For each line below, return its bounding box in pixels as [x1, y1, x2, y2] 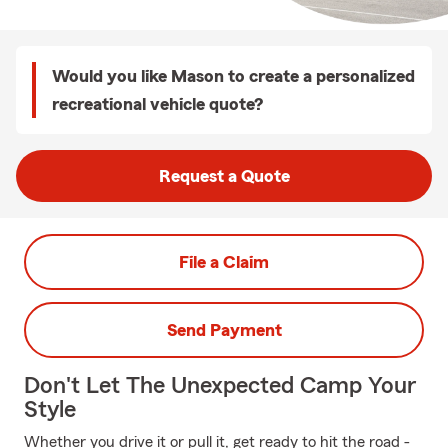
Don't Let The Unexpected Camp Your [24, 374, 416, 398]
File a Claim [179, 253, 269, 271]
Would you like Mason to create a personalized [52, 67, 415, 85]
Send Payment [166, 321, 282, 339]
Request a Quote [158, 167, 290, 185]
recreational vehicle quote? [52, 95, 263, 113]
